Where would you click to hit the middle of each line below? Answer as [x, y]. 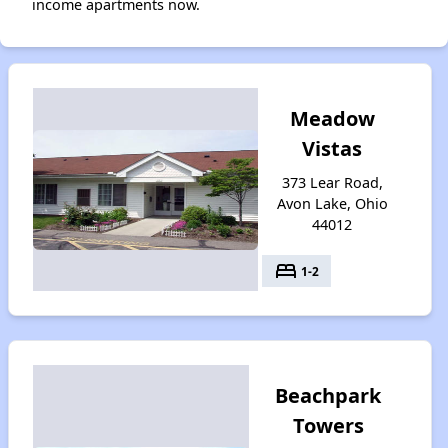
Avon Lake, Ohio [332, 203]
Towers [328, 425]
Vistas [332, 148]
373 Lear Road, [332, 182]
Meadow [332, 118]
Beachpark [328, 395]
